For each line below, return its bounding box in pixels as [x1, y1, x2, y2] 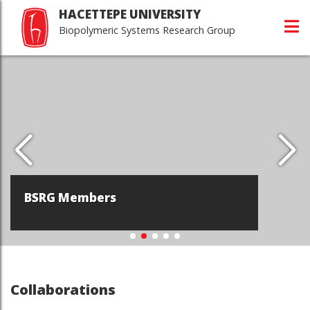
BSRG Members [24, 190, 116, 206]
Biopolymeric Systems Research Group [59, 24, 235, 37]
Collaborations [10, 280, 116, 299]
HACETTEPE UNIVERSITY [59, 6, 201, 22]
